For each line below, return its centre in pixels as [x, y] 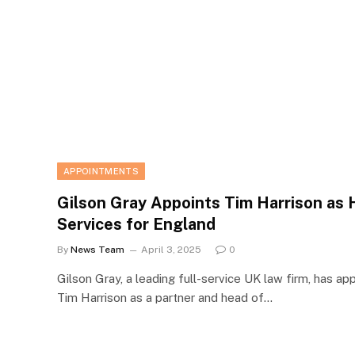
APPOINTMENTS [101, 172]
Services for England [136, 225]
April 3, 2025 [171, 250]
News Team [97, 250]
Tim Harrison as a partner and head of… [165, 298]
